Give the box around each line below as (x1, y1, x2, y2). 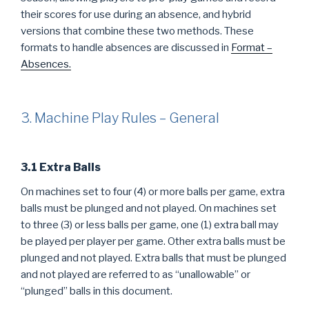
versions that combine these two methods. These (21, 24, 254, 37)
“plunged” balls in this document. (21, 284, 172, 297)
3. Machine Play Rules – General (21, 110, 219, 126)
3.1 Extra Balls (21, 160, 101, 174)
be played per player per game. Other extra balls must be (21, 235, 286, 248)
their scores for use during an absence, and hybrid (21, 8, 251, 21)
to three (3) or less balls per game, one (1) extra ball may (21, 218, 279, 231)
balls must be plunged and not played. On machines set (21, 201, 277, 215)
